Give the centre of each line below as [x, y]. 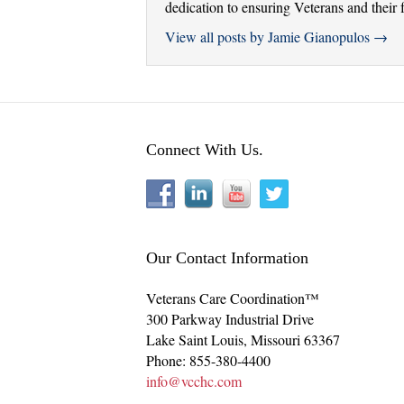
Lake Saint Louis [195, 340]
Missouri [275, 340]
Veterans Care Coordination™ [233, 298]
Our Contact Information [227, 258]
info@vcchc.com [194, 381]
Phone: [168, 361]
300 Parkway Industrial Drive [230, 319]
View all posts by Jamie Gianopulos [269, 37]
